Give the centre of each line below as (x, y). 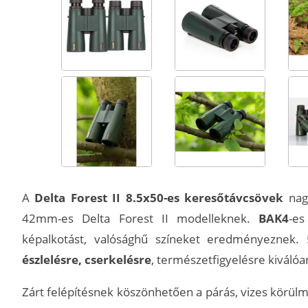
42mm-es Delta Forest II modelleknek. (141, 218)
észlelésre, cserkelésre (87, 259)
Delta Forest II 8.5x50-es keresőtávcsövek (159, 197)
